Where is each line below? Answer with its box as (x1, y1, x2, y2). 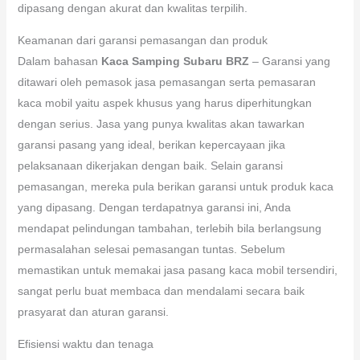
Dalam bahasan (17, 54, 101, 67)
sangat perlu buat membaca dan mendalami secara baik (17, 284, 305, 297)
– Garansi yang (248, 54, 330, 67)
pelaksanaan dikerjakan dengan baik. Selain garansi (17, 158, 283, 172)
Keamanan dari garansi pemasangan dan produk (17, 33, 268, 47)
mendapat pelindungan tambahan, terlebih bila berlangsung (17, 221, 321, 235)
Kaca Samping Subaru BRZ (100, 54, 249, 67)
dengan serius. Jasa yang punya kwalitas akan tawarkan (17, 117, 305, 130)
